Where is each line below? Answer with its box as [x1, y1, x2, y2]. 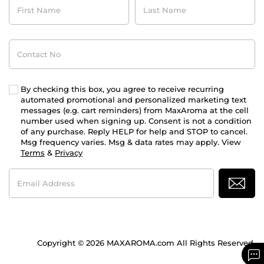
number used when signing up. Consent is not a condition [21, 115, 252, 126]
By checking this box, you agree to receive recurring [21, 84, 224, 94]
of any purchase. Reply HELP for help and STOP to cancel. [21, 126, 247, 136]
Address [8, 177, 41, 187]
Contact [8, 38, 38, 48]
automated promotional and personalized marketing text [21, 94, 246, 104]
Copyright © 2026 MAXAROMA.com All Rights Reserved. [37, 237, 255, 247]
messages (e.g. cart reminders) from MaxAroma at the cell [21, 105, 249, 115]
